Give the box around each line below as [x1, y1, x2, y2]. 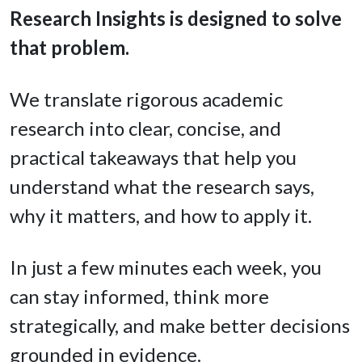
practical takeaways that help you [10, 145, 297, 170]
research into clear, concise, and [10, 116, 281, 141]
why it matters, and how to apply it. [10, 204, 312, 228]
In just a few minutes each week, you [10, 255, 322, 280]
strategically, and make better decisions [10, 314, 350, 338]
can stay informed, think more [10, 284, 269, 309]
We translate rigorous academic [10, 87, 283, 112]
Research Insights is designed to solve [10, 6, 342, 31]
